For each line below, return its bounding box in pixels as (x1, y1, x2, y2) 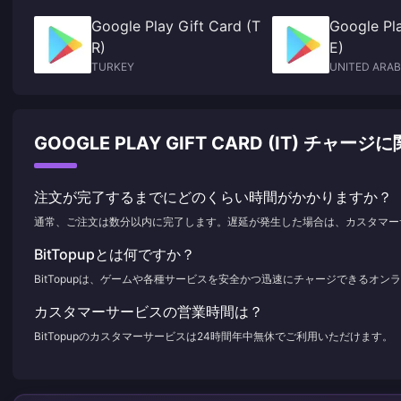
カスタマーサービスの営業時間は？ (34, 303, 263, 320)
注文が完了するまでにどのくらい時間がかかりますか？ (34, 188, 392, 206)
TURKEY (91, 60, 134, 73)
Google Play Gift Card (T (91, 17, 260, 35)
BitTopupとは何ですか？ (34, 245, 195, 263)
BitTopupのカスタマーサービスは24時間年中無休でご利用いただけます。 (34, 329, 393, 343)
